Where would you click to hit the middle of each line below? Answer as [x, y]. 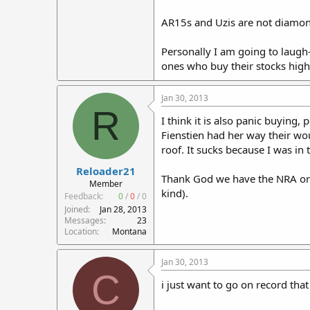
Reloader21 [106, 171]
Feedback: [84, 196]
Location [81, 231]
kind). [175, 193]
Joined [76, 209]
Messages [84, 220]
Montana [129, 231]
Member [106, 184]
